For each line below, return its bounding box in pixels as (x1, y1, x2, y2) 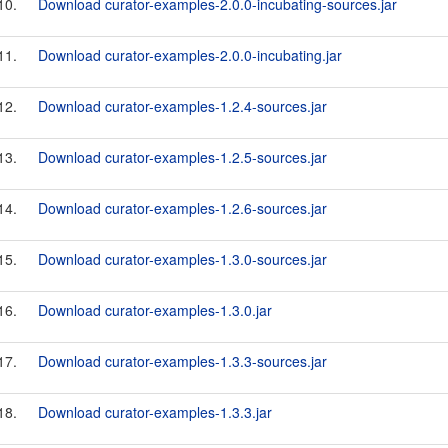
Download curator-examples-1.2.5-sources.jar (38, 147, 327, 167)
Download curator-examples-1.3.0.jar (38, 300, 272, 320)
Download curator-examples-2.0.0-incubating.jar (38, 45, 342, 65)
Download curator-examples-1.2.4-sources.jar (38, 96, 327, 116)
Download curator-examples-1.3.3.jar (38, 402, 272, 422)
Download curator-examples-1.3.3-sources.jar (38, 351, 327, 371)
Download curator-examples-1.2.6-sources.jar (38, 198, 327, 218)
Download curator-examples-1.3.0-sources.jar (38, 249, 327, 269)
